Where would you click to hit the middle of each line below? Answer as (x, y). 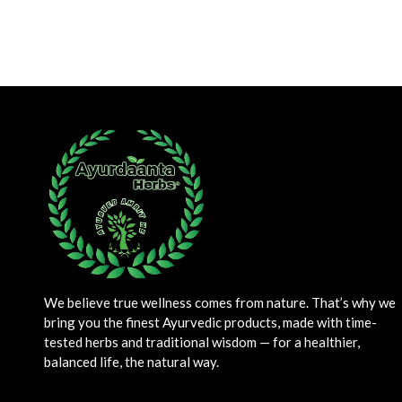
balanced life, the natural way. (131, 362)
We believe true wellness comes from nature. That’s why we (220, 302)
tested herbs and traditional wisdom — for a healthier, (202, 342)
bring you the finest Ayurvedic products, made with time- (210, 322)
